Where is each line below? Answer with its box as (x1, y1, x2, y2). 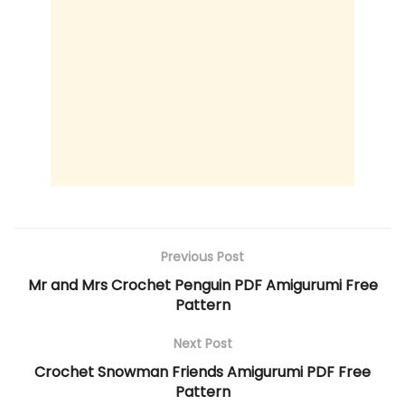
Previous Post (161, 248, 244, 267)
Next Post (173, 334, 232, 353)
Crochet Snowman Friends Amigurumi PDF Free (34, 362, 371, 383)
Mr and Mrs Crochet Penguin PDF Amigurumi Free (27, 275, 378, 297)
